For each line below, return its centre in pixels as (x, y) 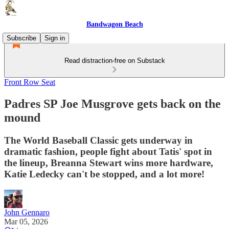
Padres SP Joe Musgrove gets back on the (112, 104)
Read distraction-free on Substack (114, 61)
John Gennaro (27, 212)
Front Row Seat (30, 82)
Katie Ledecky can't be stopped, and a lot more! (104, 174)
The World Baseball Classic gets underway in (98, 140)
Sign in (55, 38)
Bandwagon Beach (114, 24)
